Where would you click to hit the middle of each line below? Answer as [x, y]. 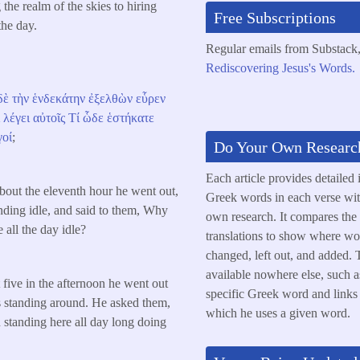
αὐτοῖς [49, 117]
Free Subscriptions [274, 17]
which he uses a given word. [278, 313]
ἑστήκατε [131, 117]
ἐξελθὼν [111, 98]
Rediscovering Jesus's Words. [280, 67]
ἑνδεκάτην [59, 98]
